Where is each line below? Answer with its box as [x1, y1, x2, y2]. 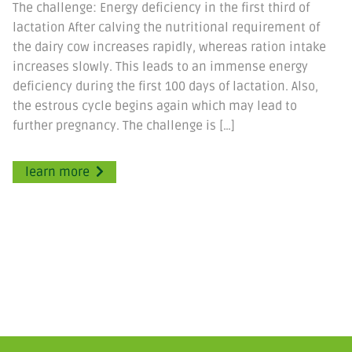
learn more [25, 163, 90, 180]
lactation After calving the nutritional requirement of [13, 19, 320, 35]
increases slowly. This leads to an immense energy [13, 58, 308, 75]
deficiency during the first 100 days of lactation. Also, [13, 78, 318, 94]
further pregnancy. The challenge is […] [13, 117, 235, 134]
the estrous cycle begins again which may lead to [13, 97, 297, 114]
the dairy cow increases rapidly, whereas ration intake [13, 38, 326, 55]
